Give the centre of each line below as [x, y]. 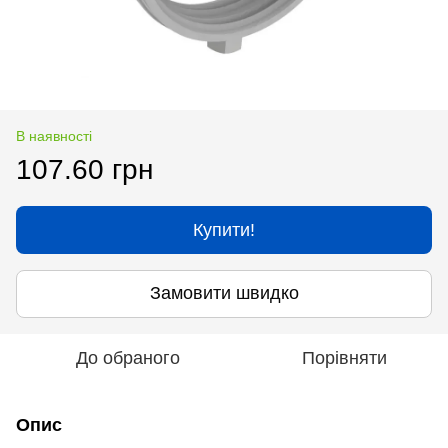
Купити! [224, 229]
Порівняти [344, 357]
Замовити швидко [224, 293]
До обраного [128, 357]
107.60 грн [84, 169]
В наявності [54, 135]
